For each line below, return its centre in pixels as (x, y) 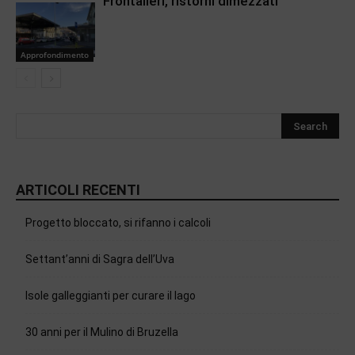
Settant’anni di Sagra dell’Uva (100, 260)
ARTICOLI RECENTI (78, 190)
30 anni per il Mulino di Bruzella (102, 332)
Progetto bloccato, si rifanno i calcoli (118, 223)
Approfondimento (55, 55)
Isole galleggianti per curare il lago (111, 296)
